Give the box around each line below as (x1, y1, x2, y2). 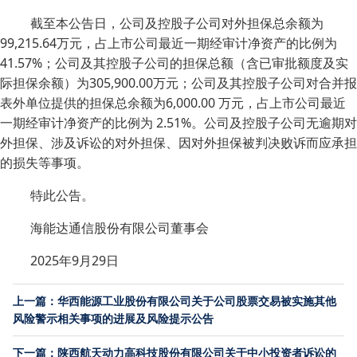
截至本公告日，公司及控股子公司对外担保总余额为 (30, 14, 324, 32)
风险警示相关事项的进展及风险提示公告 (13, 311, 214, 326)
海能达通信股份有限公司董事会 (30, 219, 209, 237)
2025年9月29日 (30, 252, 119, 269)
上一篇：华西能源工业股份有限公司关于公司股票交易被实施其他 (13, 293, 336, 308)
